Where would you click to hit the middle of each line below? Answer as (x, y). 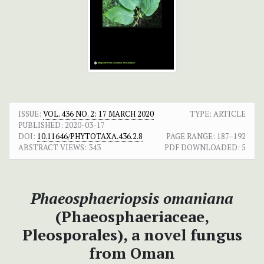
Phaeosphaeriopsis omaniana (132, 198)
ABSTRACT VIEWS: (52, 148)
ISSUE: (31, 114)
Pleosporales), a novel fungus (132, 235)
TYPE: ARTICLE (218, 114)
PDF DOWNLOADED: (202, 148)
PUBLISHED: (41, 125)
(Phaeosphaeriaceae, (132, 217)
